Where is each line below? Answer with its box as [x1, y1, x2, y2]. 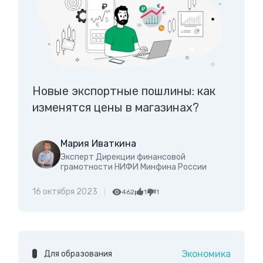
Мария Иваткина [60, 137, 136, 149]
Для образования [43, 248, 112, 259]
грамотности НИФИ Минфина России [60, 161, 207, 172]
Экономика [181, 248, 231, 259]
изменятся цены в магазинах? [32, 100, 199, 114]
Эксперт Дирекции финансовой [60, 151, 186, 162]
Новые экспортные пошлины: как [32, 83, 215, 98]
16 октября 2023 [32, 186, 97, 197]
